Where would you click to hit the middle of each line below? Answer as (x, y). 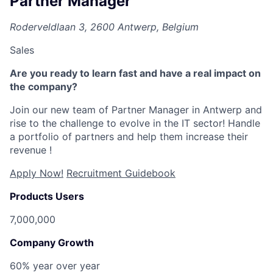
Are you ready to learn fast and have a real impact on (135, 73)
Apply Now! (37, 173)
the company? (44, 87)
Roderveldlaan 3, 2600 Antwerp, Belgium (104, 27)
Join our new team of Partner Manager (99, 110)
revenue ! (31, 150)
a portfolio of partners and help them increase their (129, 137)
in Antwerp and (225, 110)
